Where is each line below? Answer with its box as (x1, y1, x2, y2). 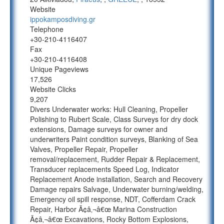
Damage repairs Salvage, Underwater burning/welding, (30, 184, 203, 194)
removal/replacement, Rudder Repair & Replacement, (30, 154, 200, 164)
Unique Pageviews (30, 64, 88, 74)
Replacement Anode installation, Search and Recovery (30, 174, 202, 184)
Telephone (30, 24, 63, 34)
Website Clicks (30, 84, 76, 94)
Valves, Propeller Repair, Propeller (30, 144, 138, 154)
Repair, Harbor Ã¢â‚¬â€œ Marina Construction (30, 204, 177, 214)
